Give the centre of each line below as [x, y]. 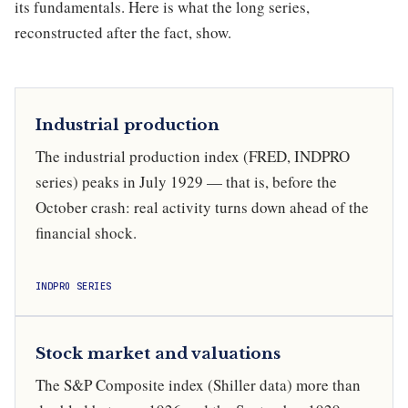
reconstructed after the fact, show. [123, 33]
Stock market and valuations [158, 353]
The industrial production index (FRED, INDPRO [193, 157]
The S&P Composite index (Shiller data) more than [198, 384]
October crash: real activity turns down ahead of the [202, 208]
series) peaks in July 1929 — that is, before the [186, 182]
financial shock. [86, 233]
